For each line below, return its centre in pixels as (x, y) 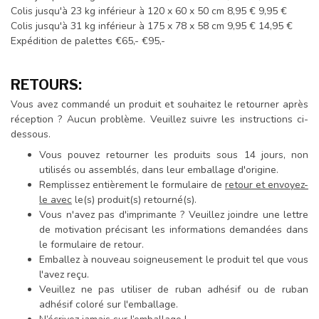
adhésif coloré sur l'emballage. (109, 304)
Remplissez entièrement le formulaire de (132, 185)
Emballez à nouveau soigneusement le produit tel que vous (174, 260)
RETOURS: (46, 84)
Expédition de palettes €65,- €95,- (88, 41)
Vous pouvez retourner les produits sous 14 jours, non (174, 155)
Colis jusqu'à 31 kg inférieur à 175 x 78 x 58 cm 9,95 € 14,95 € (152, 26)
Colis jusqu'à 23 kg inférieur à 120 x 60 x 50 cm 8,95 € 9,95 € (149, 11)
